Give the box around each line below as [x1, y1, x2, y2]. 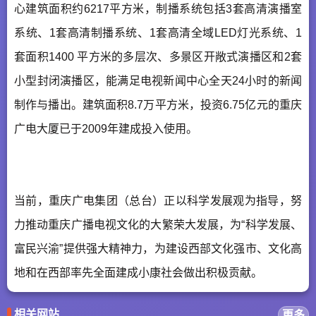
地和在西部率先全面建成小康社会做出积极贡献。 [14, 266, 262, 279]
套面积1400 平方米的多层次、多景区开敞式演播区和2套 [14, 50, 302, 63]
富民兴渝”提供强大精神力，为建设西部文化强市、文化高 [14, 242, 302, 255]
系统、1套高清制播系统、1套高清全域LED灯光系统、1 [14, 26, 302, 39]
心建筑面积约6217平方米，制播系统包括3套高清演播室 [14, 2, 302, 15]
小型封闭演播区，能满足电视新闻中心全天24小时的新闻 [14, 74, 302, 87]
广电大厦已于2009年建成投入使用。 [14, 122, 197, 135]
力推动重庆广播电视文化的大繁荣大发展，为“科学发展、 [14, 218, 302, 231]
